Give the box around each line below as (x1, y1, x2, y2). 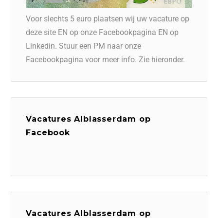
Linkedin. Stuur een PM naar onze (26, 41, 142, 51)
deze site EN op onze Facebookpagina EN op (26, 27, 179, 37)
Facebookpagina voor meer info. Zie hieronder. (26, 54, 185, 64)
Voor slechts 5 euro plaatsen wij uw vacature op (26, 14, 190, 23)
